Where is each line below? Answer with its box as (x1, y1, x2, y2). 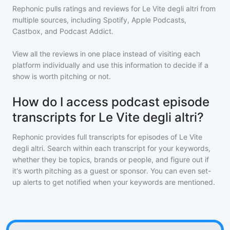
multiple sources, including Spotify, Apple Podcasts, (12, 15, 186, 24)
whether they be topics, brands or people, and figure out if (12, 155, 209, 164)
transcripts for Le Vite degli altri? (12, 110, 204, 125)
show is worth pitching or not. (12, 72, 111, 81)
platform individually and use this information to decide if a (12, 61, 208, 69)
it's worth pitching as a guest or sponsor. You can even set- (12, 166, 211, 175)
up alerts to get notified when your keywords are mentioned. (12, 178, 215, 186)
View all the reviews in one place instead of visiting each (12, 49, 200, 58)
